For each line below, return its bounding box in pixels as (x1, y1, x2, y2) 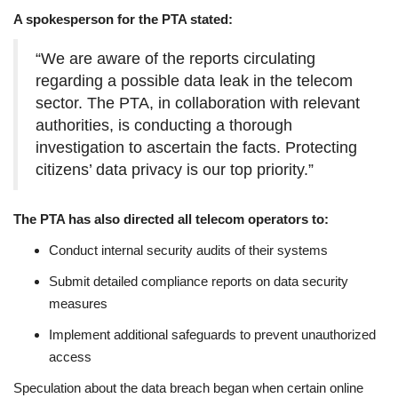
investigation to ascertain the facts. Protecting (36, 138, 357, 156)
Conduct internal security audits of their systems (49, 242, 328, 258)
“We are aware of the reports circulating (36, 49, 315, 68)
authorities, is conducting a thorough (36, 115, 292, 134)
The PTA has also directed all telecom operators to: (13, 211, 329, 227)
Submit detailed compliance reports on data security (49, 273, 348, 289)
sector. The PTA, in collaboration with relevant (36, 93, 360, 112)
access (49, 348, 92, 364)
